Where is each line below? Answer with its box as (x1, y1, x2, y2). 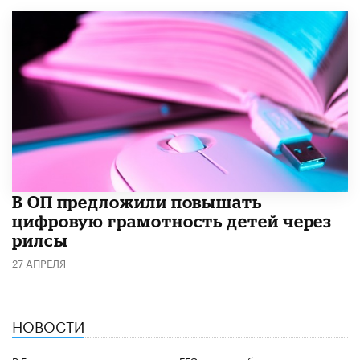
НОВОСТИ (12, 313, 84, 336)
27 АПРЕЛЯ (12, 254, 66, 270)
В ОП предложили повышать (12, 192, 262, 212)
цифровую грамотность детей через (12, 211, 333, 231)
